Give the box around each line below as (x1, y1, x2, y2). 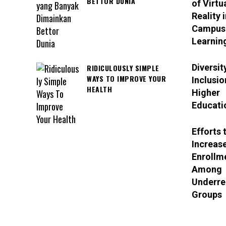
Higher (191, 87, 220, 98)
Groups (191, 189, 222, 200)
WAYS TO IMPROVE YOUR (87, 73, 166, 84)
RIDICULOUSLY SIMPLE (87, 62, 159, 73)
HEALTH (87, 83, 112, 94)
